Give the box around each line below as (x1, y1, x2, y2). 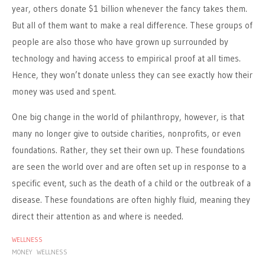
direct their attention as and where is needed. (12, 211, 183, 222)
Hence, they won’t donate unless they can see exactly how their (12, 69, 253, 80)
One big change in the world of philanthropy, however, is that (12, 111, 244, 122)
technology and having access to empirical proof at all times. (12, 53, 241, 64)
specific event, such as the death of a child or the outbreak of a (12, 177, 251, 189)
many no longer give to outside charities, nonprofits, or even (12, 128, 241, 139)
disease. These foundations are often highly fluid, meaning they (12, 194, 250, 205)
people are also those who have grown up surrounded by (12, 36, 228, 47)
